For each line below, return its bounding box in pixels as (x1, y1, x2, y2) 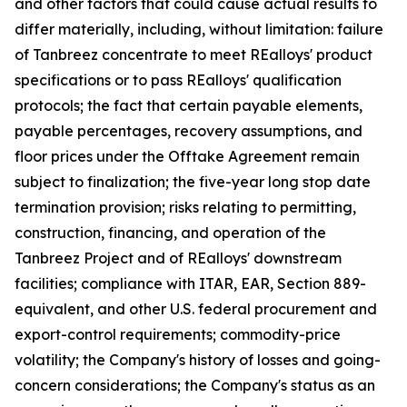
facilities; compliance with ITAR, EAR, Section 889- (15, 274, 366, 293)
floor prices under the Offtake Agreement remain (15, 147, 360, 165)
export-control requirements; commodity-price (15, 325, 341, 343)
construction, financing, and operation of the (15, 223, 326, 242)
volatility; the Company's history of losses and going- (15, 351, 381, 369)
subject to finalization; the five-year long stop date (15, 173, 371, 191)
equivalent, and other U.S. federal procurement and (15, 300, 377, 318)
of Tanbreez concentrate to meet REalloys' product (15, 45, 372, 64)
